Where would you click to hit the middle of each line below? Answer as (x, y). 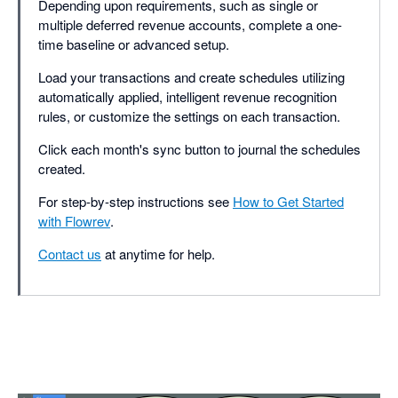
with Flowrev (74, 220)
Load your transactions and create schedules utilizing (191, 76)
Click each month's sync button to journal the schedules (199, 148)
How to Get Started (288, 201)
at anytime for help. (158, 253)
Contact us (70, 253)
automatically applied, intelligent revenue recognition (187, 96)
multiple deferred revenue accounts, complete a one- (190, 24)
